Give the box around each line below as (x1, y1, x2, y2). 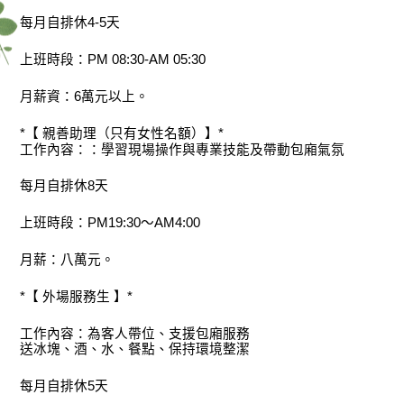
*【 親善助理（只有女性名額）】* (20, 125, 225, 141)
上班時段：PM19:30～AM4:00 (20, 215, 201, 230)
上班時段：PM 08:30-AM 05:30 (20, 51, 207, 67)
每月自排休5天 (20, 378, 109, 393)
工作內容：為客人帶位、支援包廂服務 (20, 326, 251, 341)
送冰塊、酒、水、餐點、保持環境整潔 (20, 342, 251, 357)
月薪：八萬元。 (20, 252, 115, 267)
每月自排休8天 (20, 179, 109, 194)
